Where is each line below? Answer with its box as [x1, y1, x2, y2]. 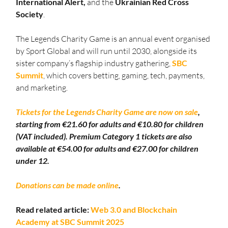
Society [16, 9, 44, 19]
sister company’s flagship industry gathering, [16, 58, 173, 69]
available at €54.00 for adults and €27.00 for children [16, 144, 201, 154]
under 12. [16, 156, 50, 166]
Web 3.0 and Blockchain [91, 205, 179, 215]
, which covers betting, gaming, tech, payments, [43, 70, 207, 81]
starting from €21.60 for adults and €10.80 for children [16, 119, 206, 129]
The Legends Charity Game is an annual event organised [16, 34, 212, 44]
